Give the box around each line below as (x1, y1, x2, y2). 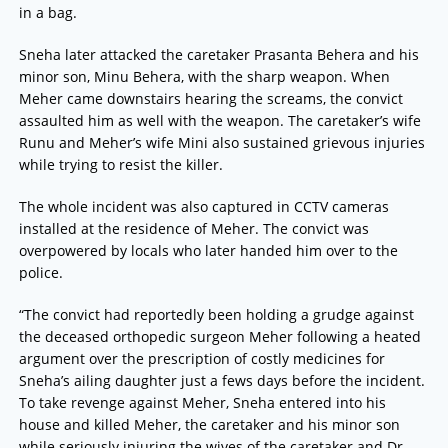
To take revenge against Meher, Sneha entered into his (18, 393, 386, 413)
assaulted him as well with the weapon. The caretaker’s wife (18, 111, 421, 131)
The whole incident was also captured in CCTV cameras (18, 197, 389, 217)
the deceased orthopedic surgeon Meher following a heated (18, 327, 421, 347)
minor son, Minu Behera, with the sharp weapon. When (18, 67, 390, 87)
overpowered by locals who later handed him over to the (18, 241, 398, 261)
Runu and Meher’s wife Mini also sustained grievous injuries (18, 133, 425, 153)
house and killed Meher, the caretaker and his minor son (18, 415, 400, 435)
